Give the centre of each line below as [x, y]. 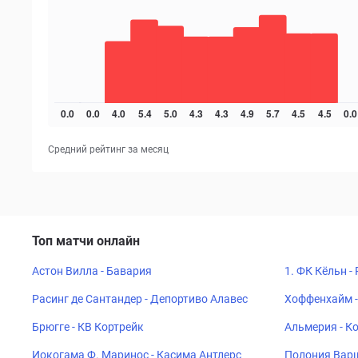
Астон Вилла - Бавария [92, 271]
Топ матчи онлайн [86, 241]
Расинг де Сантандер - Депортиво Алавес [140, 299]
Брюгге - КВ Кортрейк [88, 327]
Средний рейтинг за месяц [108, 149]
